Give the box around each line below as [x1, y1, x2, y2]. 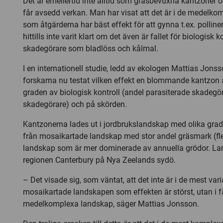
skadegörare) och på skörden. [23, 100, 127, 109]
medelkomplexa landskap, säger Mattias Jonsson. [23, 199, 199, 209]
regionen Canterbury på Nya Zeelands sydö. [23, 155, 176, 165]
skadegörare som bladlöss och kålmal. [23, 44, 158, 53]
